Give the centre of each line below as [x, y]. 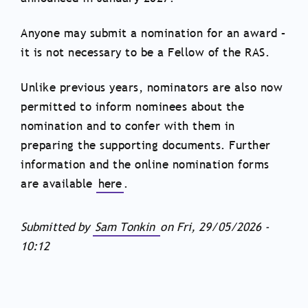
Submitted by [57, 228]
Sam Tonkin [127, 228]
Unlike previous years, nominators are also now [152, 88]
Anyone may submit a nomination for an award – [153, 34]
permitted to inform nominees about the [132, 107]
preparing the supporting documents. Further [146, 146]
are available [58, 184]
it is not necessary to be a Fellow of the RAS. [145, 53]
